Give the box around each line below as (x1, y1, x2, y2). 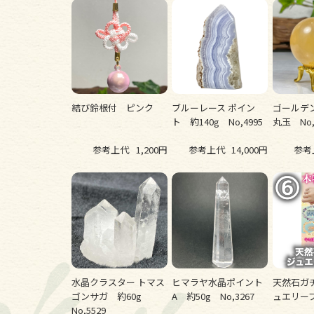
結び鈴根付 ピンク (71, 101, 153, 115)
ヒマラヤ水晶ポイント (172, 275, 264, 289)
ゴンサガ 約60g (71, 289, 151, 303)
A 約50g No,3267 (172, 289, 255, 303)
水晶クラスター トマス (71, 275, 165, 289)
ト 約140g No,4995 (172, 115, 264, 129)
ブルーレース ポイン (172, 101, 256, 115)
